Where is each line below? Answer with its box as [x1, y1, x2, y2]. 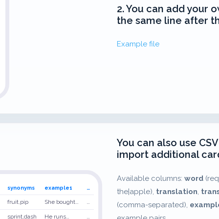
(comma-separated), [117, 200, 190, 209]
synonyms [7, 184, 35, 191]
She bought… [44, 198, 79, 205]
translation [156, 187, 197, 196]
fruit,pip [7, 198, 28, 205]
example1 [44, 184, 72, 191]
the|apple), [117, 187, 156, 196]
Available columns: [117, 174, 184, 183]
